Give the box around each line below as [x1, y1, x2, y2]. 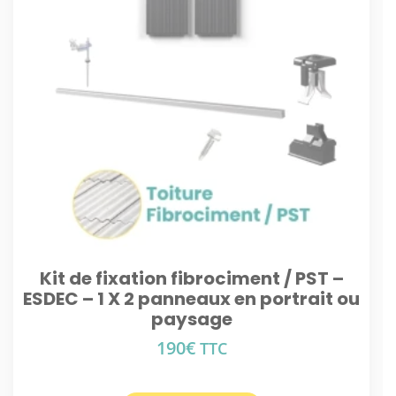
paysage [150, 307, 232, 331]
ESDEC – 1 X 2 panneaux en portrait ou [23, 286, 360, 311]
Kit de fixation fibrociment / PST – [39, 266, 344, 291]
